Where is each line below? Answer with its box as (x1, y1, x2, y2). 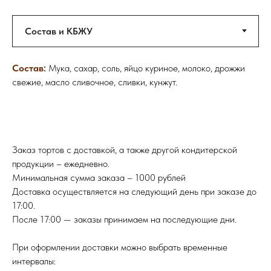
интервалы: (12, 255, 56, 267)
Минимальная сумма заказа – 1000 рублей (12, 171, 186, 183)
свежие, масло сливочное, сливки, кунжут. (12, 76, 177, 88)
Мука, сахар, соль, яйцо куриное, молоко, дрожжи (46, 62, 245, 74)
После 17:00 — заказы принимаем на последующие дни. (12, 213, 237, 225)
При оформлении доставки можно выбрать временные (12, 241, 227, 253)
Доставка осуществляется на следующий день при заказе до (12, 185, 256, 197)
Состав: (12, 62, 46, 74)
